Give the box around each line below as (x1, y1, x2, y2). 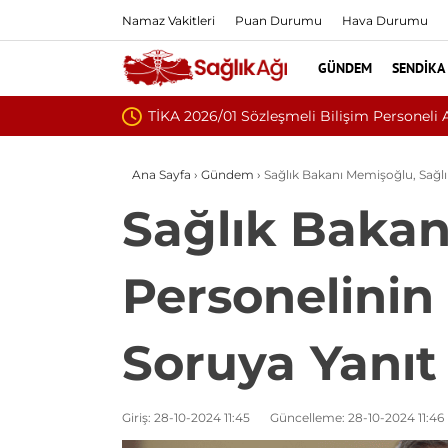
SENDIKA (392, 59, 445, 77)
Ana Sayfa (132, 167, 191, 182)
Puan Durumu (235, 12, 322, 28)
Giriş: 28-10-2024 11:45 (122, 410, 250, 425)
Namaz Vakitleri (122, 12, 215, 28)
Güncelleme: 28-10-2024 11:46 (270, 410, 444, 425)
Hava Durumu (342, 12, 428, 28)
